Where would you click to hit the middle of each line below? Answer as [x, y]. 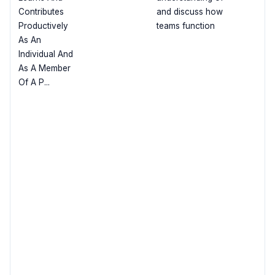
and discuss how [189, 12]
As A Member [44, 68]
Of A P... [34, 83]
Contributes [41, 12]
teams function [185, 26]
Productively [43, 26]
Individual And [45, 54]
